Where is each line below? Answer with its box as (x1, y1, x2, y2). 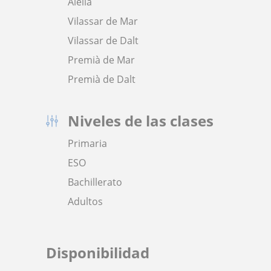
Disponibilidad (46, 243, 149, 263)
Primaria (68, 137, 107, 151)
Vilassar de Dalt (68, 34, 139, 48)
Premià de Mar (68, 53, 135, 67)
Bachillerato (68, 175, 122, 189)
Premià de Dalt (68, 73, 135, 87)
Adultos (68, 195, 103, 209)
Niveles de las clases (68, 111, 214, 131)
